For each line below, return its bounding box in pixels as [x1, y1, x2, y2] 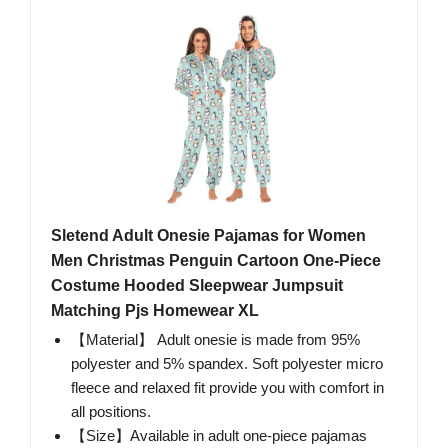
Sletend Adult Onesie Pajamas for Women [51, 227, 366, 245]
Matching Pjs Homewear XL [51, 302, 259, 320]
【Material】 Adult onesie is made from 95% [71, 331, 360, 349]
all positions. [71, 403, 151, 421]
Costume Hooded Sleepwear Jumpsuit [51, 277, 343, 295]
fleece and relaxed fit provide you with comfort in [71, 379, 384, 397]
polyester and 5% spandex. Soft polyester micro [71, 355, 383, 373]
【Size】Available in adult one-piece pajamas [71, 427, 367, 445]
